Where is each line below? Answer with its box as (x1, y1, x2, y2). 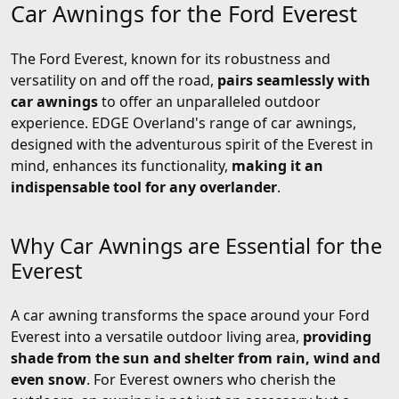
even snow (11, 369, 86, 389)
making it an (232, 155, 323, 175)
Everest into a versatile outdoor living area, (11, 326, 303, 346)
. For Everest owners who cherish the (86, 369, 336, 389)
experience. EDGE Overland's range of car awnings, (11, 112, 356, 133)
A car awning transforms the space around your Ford (11, 305, 370, 325)
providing (303, 326, 371, 346)
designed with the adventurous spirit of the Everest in (11, 134, 373, 154)
